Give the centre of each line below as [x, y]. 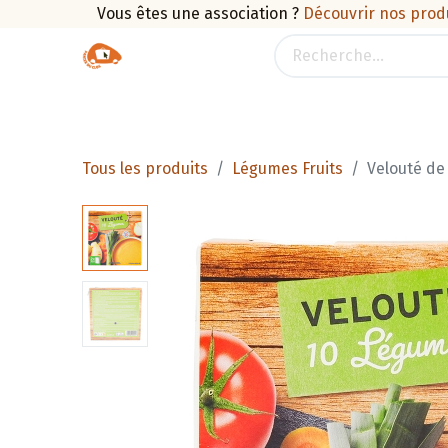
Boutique [136, 103]
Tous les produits [145, 168]
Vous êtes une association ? [197, 13]
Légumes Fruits [288, 168]
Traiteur [235, 103]
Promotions [343, 103]
